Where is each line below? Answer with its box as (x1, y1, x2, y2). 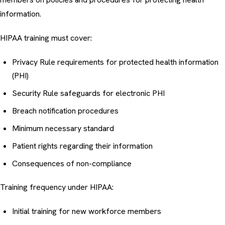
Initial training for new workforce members (12, 206, 161, 217)
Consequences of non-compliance (12, 158, 132, 169)
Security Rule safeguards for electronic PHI (12, 88, 165, 99)
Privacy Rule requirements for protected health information (12, 57, 218, 68)
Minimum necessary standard (12, 123, 114, 134)
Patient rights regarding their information (12, 141, 153, 152)
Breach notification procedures (12, 105, 119, 117)
